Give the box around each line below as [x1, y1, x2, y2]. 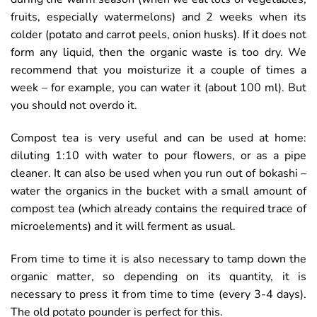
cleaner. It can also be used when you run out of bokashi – [11, 165, 306, 181]
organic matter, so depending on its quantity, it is [11, 268, 306, 284]
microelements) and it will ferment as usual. [11, 218, 236, 234]
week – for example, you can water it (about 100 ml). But [11, 80, 306, 96]
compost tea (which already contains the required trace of [11, 200, 306, 217]
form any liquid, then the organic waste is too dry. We [11, 45, 306, 61]
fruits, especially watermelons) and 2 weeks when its [11, 9, 306, 25]
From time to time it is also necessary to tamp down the [11, 250, 306, 267]
